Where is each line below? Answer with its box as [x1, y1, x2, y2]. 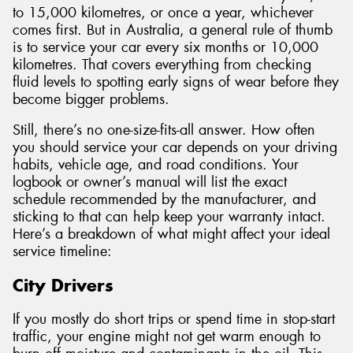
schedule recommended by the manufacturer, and [13, 190, 316, 210]
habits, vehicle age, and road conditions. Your [13, 155, 299, 175]
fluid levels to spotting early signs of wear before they [13, 72, 339, 91]
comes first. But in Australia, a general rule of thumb [13, 20, 333, 39]
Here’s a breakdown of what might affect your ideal [13, 225, 330, 244]
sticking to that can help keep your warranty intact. [13, 207, 325, 227]
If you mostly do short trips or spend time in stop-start [13, 309, 335, 329]
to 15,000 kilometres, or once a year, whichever [13, 2, 314, 22]
